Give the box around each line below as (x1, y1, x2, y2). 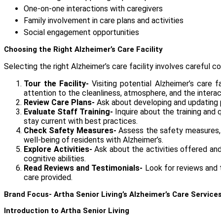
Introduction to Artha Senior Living (4, 206, 129, 216)
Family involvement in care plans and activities (24, 16, 184, 26)
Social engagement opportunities (24, 28, 139, 37)
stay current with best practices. (24, 116, 138, 126)
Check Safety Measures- (24, 126, 116, 136)
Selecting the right (4, 62, 71, 72)
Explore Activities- (24, 145, 92, 154)
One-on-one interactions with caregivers (24, 4, 163, 14)
